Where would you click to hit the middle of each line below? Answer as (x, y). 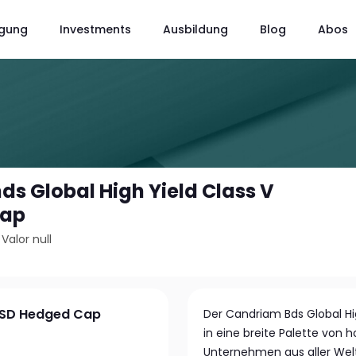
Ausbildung (195, 29)
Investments (95, 29)
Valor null (27, 239)
